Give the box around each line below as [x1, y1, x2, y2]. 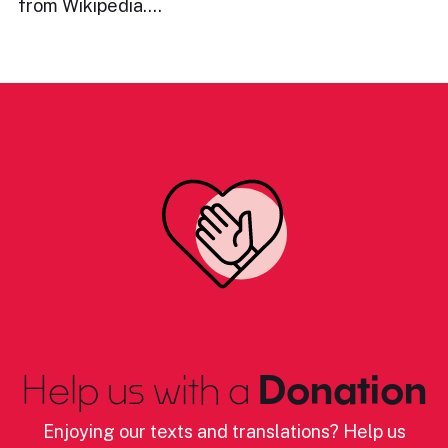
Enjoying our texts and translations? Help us [42, 420, 406, 442]
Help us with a [21, 366, 250, 412]
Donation [250, 366, 427, 412]
